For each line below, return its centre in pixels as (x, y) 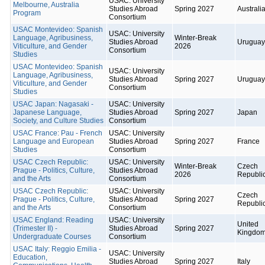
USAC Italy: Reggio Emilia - (57, 249)
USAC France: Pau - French (58, 133)
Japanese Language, (47, 112)
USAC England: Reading (53, 220)
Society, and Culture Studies (58, 121)
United (248, 224)
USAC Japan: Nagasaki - (53, 104)
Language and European (54, 141)
